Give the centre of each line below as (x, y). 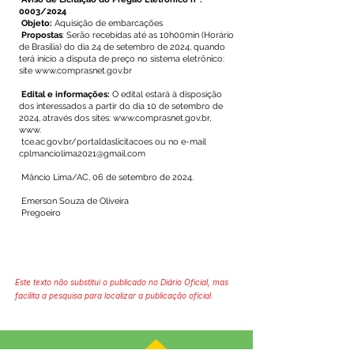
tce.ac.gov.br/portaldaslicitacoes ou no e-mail (113, 142)
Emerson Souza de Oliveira (74, 201)
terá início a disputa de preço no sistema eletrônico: (122, 59)
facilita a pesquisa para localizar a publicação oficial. (114, 296)
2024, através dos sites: (66, 118)
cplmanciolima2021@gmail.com (82, 154)
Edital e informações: (66, 94)
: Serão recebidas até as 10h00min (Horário (148, 35)
